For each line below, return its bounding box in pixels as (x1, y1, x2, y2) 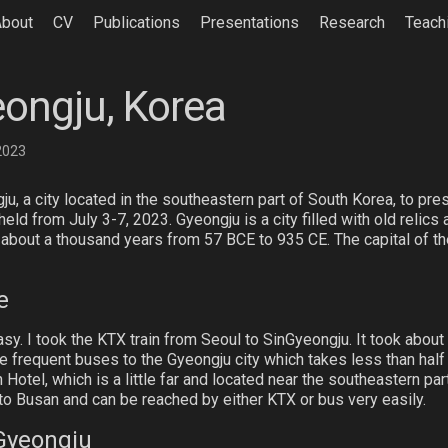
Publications (93, 13, 180, 32)
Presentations (200, 13, 299, 32)
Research (319, 13, 385, 32)
